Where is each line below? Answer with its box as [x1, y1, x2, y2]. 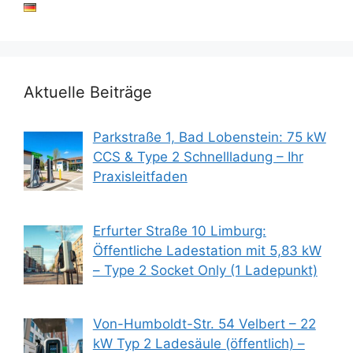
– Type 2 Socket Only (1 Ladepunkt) [92, 262, 318, 278]
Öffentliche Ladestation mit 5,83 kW [92, 242, 321, 258]
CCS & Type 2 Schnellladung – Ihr [92, 149, 303, 165]
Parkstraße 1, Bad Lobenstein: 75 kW [92, 129, 326, 146]
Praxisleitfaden [92, 169, 188, 185]
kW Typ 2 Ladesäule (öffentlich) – [92, 335, 305, 351]
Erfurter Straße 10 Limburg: [92, 222, 266, 239]
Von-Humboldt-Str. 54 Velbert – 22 [92, 315, 316, 332]
